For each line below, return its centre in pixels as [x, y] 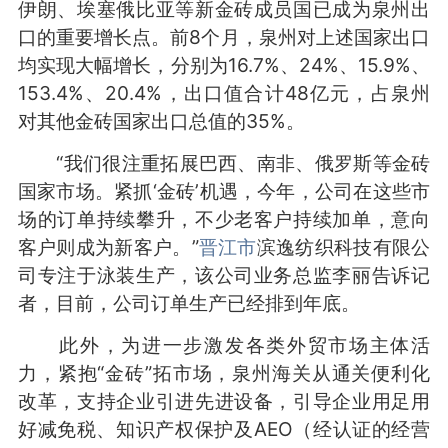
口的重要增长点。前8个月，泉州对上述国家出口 [224, 36]
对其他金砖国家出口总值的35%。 [161, 120]
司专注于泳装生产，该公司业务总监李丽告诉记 [224, 274]
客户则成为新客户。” [108, 246]
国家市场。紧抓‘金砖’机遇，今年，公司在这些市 [224, 190]
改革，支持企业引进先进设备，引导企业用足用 [224, 400]
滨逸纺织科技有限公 [343, 246]
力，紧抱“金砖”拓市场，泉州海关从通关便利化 [224, 372]
